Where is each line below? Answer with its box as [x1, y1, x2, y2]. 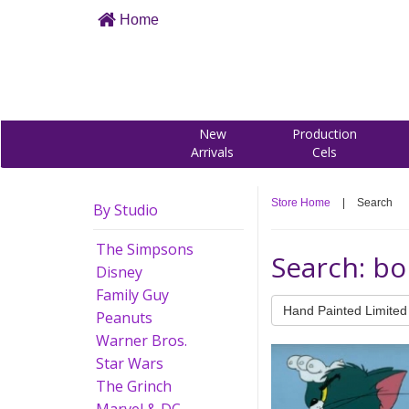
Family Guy [96, 285, 169, 305]
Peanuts [96, 308, 152, 328]
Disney [96, 262, 142, 282]
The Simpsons [96, 239, 194, 259]
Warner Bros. [96, 330, 187, 351]
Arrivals [191, 143, 234, 161]
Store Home [271, 196, 330, 209]
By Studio [93, 200, 158, 220]
